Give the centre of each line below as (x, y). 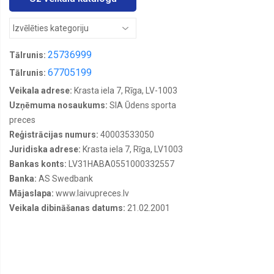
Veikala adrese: (42, 90)
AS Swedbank (66, 178)
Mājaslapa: (32, 193)
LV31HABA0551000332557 (121, 164)
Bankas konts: (39, 164)
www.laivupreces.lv (92, 193)
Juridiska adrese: (46, 149)
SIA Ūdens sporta (143, 105)
